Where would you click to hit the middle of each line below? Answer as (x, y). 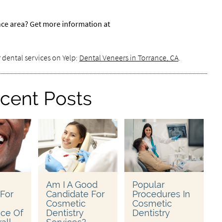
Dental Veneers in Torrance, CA (129, 57)
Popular (148, 184)
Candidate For (75, 194)
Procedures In (161, 194)
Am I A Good (72, 184)
